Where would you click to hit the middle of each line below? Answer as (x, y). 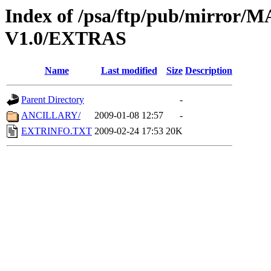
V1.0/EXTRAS (66, 38)
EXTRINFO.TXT (57, 131)
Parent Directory (53, 100)
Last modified (129, 71)
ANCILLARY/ (51, 116)
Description (209, 71)
